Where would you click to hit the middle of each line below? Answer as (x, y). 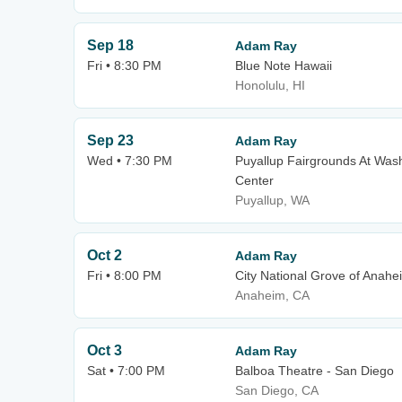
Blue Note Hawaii (284, 66)
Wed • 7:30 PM (130, 161)
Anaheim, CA (272, 295)
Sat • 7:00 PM (126, 371)
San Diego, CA (277, 390)
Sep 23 (110, 140)
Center (254, 180)
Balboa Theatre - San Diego (315, 371)
